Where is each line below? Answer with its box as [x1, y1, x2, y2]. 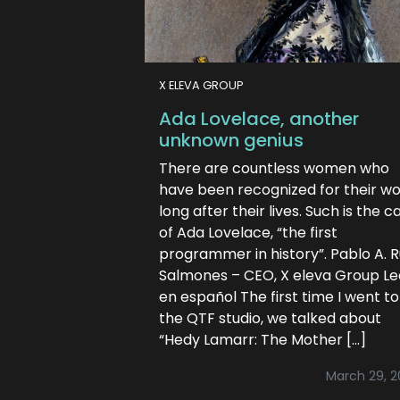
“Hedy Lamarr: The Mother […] [159, 329, 366, 350]
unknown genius [159, 128, 304, 153]
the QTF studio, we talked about [159, 308, 381, 329]
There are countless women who [159, 158, 389, 179]
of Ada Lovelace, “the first [159, 222, 337, 243]
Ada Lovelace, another [159, 106, 359, 131]
